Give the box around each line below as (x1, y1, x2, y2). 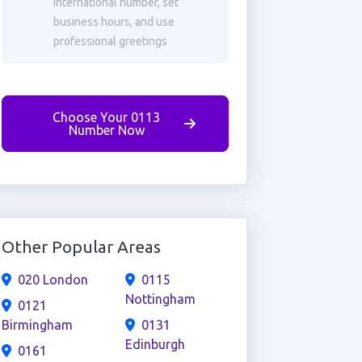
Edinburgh (124, 337, 185, 351)
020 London (17, 272, 88, 287)
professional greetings (53, 35, 167, 48)
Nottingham (124, 292, 196, 306)
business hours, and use (53, 15, 175, 28)
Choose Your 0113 (53, 110, 161, 124)
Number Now (68, 123, 145, 137)
